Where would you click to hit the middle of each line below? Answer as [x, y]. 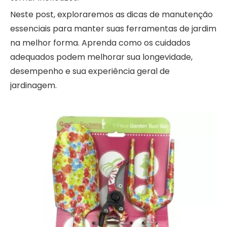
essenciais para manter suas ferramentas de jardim [113, 29]
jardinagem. [33, 85]
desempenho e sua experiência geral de [90, 71]
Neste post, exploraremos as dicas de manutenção [111, 14]
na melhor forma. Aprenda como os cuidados [100, 43]
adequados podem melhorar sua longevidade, [101, 57]
